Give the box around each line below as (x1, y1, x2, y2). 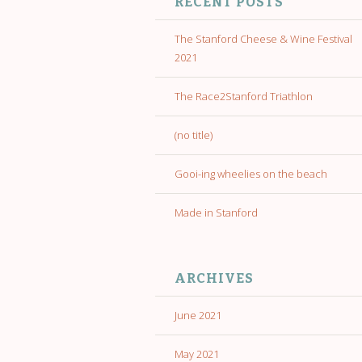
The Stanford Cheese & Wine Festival (175, 32, 352, 47)
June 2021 (175, 308, 221, 323)
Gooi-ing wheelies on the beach (175, 166, 327, 182)
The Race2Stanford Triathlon (175, 89, 313, 104)
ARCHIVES (175, 271, 254, 287)
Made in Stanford (175, 205, 258, 221)
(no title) (175, 128, 213, 143)
